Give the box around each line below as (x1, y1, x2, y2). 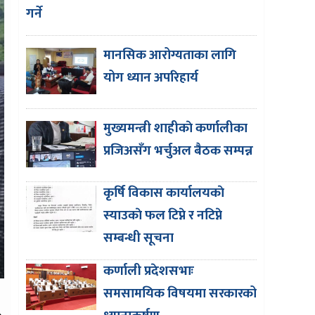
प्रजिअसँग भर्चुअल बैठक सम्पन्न (103, 139, 253, 162)
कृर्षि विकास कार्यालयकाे (103, 181, 224, 204)
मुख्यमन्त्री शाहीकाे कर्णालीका (103, 117, 247, 139)
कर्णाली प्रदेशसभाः (103, 259, 194, 282)
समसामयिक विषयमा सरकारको (103, 282, 257, 304)
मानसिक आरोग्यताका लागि (103, 44, 236, 66)
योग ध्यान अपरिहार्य (103, 66, 198, 89)
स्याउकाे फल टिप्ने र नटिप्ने (103, 204, 222, 226)
